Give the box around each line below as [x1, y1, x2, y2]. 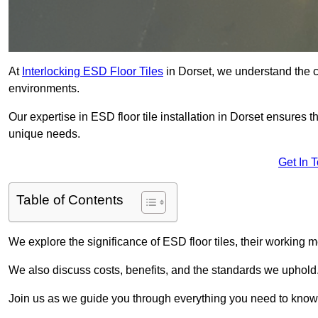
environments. [9, 82, 79, 95]
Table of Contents [16, 192, 124, 208]
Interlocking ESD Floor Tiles [22, 65, 163, 78]
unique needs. [9, 128, 80, 141]
